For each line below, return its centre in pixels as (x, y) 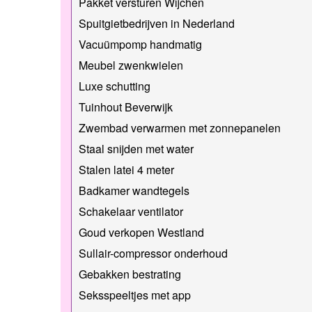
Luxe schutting (115, 86)
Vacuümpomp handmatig (140, 44)
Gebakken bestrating (130, 274)
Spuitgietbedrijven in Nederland (157, 23)
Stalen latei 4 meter (126, 169)
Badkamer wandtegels (134, 190)
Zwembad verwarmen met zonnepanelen (180, 127)
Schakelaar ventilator (131, 211)
